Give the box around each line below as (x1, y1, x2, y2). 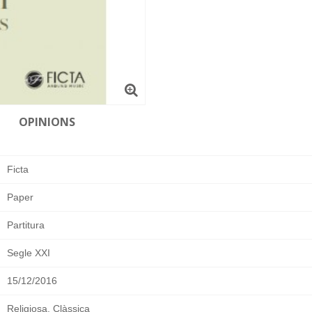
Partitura (7, 219, 45, 231)
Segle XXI (7, 247, 50, 258)
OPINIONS (19, 114, 75, 130)
